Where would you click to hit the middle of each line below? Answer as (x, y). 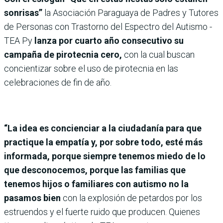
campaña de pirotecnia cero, (64, 54)
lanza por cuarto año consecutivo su (109, 40)
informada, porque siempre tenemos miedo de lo (105, 156)
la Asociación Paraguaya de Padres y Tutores (130, 12)
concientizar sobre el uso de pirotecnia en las (91, 68)
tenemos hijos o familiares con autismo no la (96, 184)
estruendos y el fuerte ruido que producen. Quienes (102, 212)
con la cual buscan (159, 54)
